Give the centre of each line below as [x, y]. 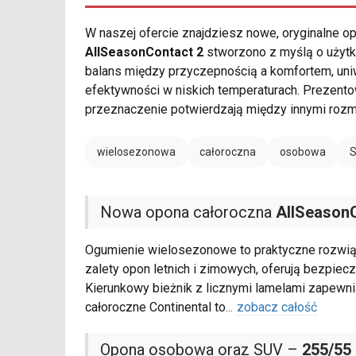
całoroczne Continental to [155, 308]
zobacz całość [277, 308]
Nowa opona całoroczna [188, 213]
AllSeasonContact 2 [144, 52]
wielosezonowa [136, 152]
